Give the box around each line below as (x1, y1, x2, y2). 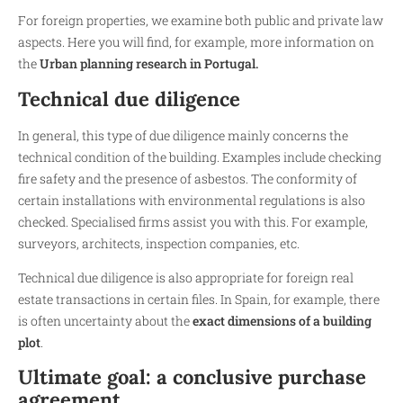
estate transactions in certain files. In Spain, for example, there (18, 291, 380, 309)
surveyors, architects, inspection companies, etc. (18, 234, 300, 252)
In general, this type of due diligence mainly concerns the (18, 126, 348, 144)
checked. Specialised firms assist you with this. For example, (18, 212, 368, 230)
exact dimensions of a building (193, 312, 372, 330)
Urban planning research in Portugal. (40, 55, 258, 73)
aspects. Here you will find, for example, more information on (18, 33, 374, 51)
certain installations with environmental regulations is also (18, 191, 365, 209)
